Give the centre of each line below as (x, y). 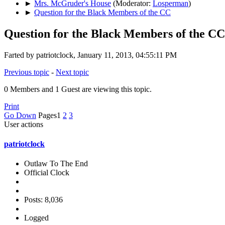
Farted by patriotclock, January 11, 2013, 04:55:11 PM (90, 55)
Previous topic (27, 72)
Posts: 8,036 (43, 200)
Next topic (72, 72)
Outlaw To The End (56, 164)
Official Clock (47, 173)
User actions (24, 124)
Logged (36, 218)
